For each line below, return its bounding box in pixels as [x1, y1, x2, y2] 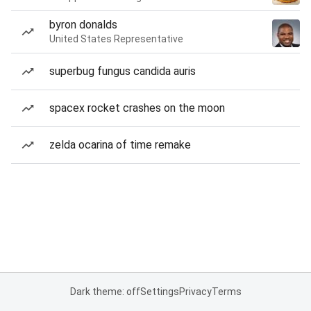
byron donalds [49, 18, 117, 31]
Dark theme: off [69, 286, 140, 297]
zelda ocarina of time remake [49, 138, 191, 151]
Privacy [178, 286, 212, 297]
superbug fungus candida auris [49, 65, 196, 78]
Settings [140, 286, 179, 297]
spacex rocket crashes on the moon [49, 101, 225, 115]
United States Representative [49, 33, 183, 44]
